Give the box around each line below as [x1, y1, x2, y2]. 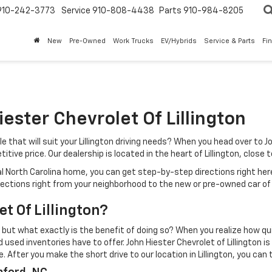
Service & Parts [204, 38, 255, 44]
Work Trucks [113, 38, 154, 44]
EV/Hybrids [161, 38, 197, 44]
